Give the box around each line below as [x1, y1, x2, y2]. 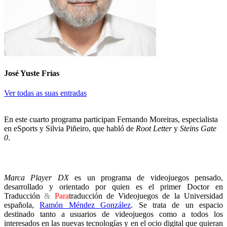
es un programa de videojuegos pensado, [68, 173, 223, 182]
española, [4, 200, 40, 209]
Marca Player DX [4, 173, 69, 182]
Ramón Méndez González [40, 200, 131, 209]
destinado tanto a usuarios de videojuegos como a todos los [4, 209, 223, 218]
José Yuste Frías [4, 69, 59, 78]
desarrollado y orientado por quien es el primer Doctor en [4, 182, 223, 191]
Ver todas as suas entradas [4, 89, 87, 98]
